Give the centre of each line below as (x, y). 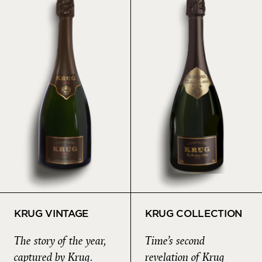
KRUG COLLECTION (194, 214)
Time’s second (175, 241)
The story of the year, (60, 241)
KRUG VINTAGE (51, 214)
